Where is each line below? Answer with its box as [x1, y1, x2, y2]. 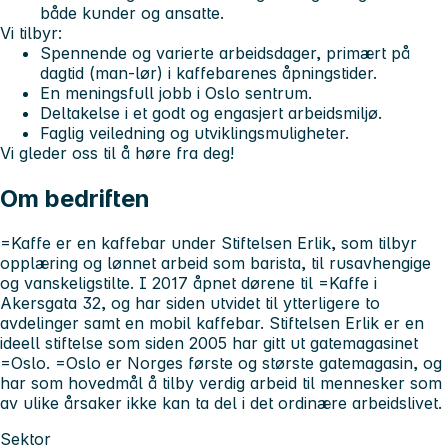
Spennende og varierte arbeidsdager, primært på [40, 43, 410, 64]
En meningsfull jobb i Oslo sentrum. [40, 83, 312, 104]
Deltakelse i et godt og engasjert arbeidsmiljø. [40, 103, 382, 124]
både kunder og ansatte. [40, 3, 224, 24]
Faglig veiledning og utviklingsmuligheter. [40, 123, 349, 144]
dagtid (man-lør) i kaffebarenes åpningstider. [40, 63, 377, 84]
